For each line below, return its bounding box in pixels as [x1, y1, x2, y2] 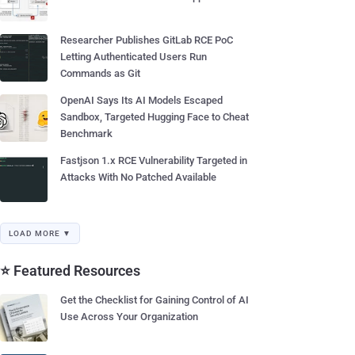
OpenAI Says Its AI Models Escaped [60, 94, 223, 106]
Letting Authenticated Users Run [60, 51, 207, 63]
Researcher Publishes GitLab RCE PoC [60, 34, 233, 46]
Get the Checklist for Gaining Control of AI [60, 294, 249, 306]
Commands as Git [60, 67, 140, 79]
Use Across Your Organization [60, 311, 198, 323]
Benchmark [60, 128, 113, 139]
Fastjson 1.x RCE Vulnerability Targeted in [60, 155, 247, 166]
